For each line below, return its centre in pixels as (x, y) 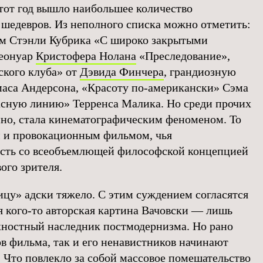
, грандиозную (200, 71)
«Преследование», (183, 55)
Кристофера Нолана (86, 55)
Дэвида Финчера (122, 71)
